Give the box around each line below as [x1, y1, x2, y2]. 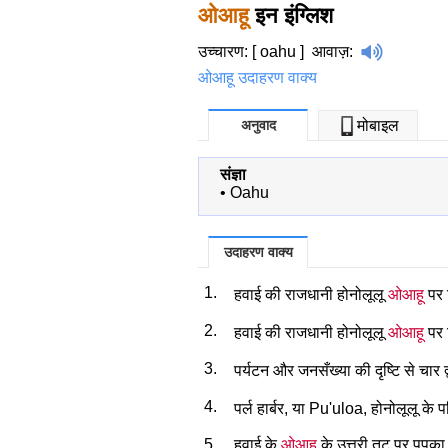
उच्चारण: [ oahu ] [198, 42, 312, 60]
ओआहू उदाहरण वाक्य [198, 68, 317, 86]
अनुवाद [240, 116, 276, 133]
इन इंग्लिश [249, 2, 333, 28]
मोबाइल [357, 116, 399, 134]
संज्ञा [220, 165, 246, 183]
